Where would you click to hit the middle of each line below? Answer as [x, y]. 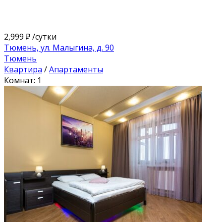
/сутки [43, 36]
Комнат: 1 [23, 80]
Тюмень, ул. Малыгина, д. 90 [59, 47]
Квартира [23, 69]
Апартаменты [76, 69]
